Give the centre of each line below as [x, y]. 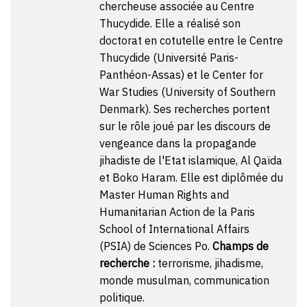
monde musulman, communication [184, 280]
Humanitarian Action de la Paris [177, 211]
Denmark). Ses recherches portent [184, 109]
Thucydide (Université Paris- [169, 57]
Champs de [240, 246]
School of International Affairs [174, 229]
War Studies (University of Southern [187, 91]
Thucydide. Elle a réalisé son [170, 23]
